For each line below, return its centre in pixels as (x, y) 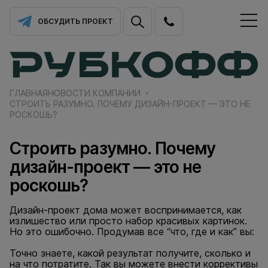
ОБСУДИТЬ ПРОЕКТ (75, 21)
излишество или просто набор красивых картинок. (128, 220)
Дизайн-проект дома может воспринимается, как (126, 210)
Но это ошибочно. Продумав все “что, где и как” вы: (132, 231)
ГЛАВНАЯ (29, 93)
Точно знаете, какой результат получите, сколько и (130, 253)
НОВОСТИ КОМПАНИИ (94, 93)
